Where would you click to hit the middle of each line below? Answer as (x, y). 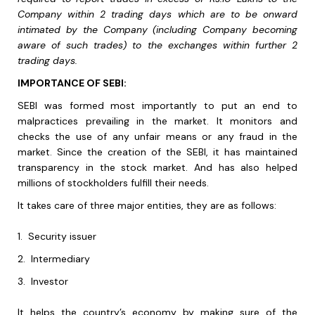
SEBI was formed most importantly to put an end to (157, 106)
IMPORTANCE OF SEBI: (72, 83)
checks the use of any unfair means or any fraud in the (157, 137)
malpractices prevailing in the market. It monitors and (157, 121)
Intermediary (60, 259)
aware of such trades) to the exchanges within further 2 (157, 45)
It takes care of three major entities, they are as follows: (147, 206)
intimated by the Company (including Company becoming (157, 30)
